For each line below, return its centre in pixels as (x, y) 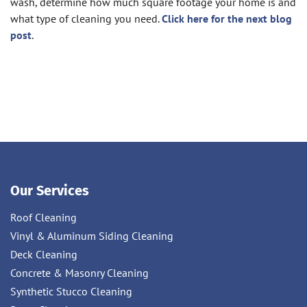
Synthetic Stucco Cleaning (71, 292)
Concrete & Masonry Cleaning (79, 273)
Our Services (50, 191)
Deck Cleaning (44, 255)
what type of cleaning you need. (86, 19)
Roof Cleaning (44, 218)
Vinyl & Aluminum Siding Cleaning (92, 236)
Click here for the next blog (227, 19)
